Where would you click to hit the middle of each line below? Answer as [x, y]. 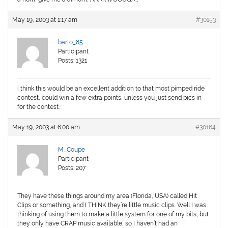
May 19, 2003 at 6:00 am [46, 127]
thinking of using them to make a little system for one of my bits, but [113, 215]
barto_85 [71, 42]
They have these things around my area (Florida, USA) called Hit [107, 196]
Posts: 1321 [73, 61]
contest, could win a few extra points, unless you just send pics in [110, 98]
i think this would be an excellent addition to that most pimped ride [111, 89]
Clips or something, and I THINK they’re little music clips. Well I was [112, 205]
